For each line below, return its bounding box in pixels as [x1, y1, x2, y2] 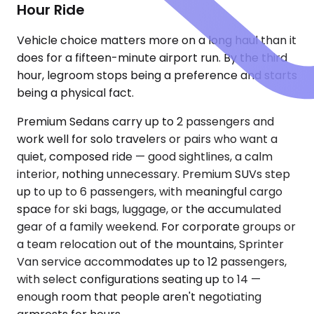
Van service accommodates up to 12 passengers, [17, 254, 287, 271]
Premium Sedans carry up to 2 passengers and [17, 114, 274, 130]
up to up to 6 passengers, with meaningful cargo [17, 184, 282, 200]
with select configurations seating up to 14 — [17, 271, 261, 288]
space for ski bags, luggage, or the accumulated [17, 201, 281, 218]
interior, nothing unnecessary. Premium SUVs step [17, 166, 290, 183]
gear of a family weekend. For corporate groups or [17, 219, 296, 235]
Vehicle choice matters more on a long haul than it [17, 32, 296, 49]
